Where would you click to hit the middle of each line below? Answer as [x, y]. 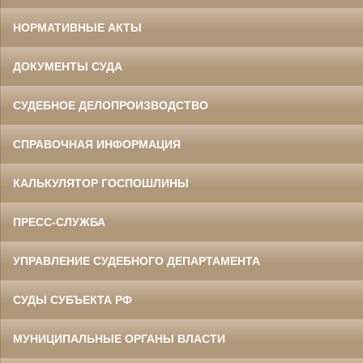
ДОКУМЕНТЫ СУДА [68, 67]
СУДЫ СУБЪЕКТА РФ [73, 300]
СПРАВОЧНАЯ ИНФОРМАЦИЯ [97, 145]
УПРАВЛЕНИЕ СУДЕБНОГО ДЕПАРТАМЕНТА [137, 261]
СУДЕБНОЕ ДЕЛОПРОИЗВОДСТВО [111, 106]
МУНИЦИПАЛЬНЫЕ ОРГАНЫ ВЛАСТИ [119, 339]
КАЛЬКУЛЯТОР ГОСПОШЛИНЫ [101, 184]
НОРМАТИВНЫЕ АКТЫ [77, 28]
